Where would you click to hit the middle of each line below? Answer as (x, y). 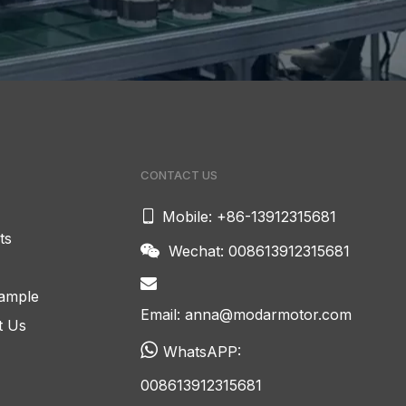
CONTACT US (179, 174)
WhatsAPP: (202, 351)
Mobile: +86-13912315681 (249, 216)
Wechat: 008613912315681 (259, 251)
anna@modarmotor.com (268, 314)
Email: (162, 314)
